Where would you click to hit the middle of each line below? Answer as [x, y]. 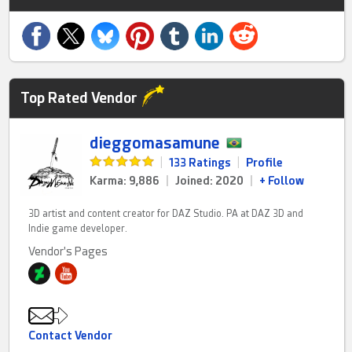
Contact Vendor [71, 335]
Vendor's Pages [68, 251]
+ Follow [282, 180]
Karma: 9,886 [125, 180]
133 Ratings [200, 162]
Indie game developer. [78, 228]
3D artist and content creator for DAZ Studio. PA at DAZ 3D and [166, 213]
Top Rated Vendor [79, 97]
